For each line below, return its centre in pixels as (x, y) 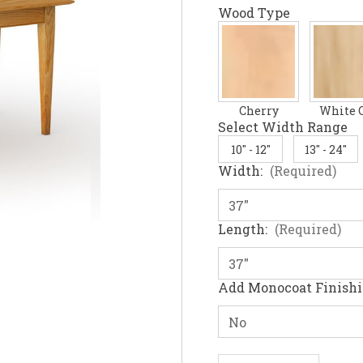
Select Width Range (283, 127)
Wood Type (254, 13)
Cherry (258, 111)
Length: (244, 229)
